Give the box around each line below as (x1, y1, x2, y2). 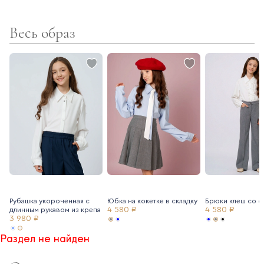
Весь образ (9, 23, 75, 42)
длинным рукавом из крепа (9, 206, 101, 214)
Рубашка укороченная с (9, 197, 90, 205)
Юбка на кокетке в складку (107, 197, 198, 205)
